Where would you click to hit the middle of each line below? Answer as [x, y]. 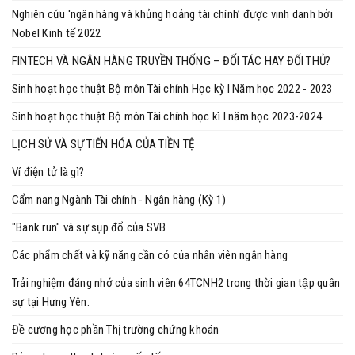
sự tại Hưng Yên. [51, 302]
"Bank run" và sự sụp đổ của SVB [89, 227]
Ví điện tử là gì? [48, 172]
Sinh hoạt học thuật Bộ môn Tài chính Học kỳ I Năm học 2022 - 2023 [172, 89]
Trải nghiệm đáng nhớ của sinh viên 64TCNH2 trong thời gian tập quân [176, 283]
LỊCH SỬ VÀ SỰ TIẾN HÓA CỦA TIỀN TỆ [103, 144]
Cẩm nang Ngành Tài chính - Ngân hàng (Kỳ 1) [119, 200]
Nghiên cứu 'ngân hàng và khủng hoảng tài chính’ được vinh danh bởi [172, 14]
